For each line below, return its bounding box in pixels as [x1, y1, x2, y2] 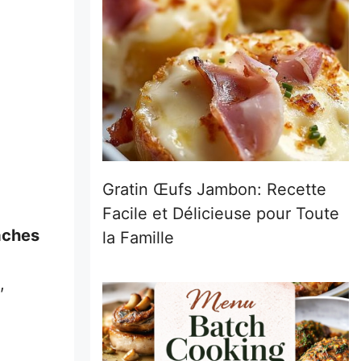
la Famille [102, 227, 174, 247]
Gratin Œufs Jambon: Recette [102, 179, 326, 199]
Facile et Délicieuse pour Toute [102, 203, 339, 223]
